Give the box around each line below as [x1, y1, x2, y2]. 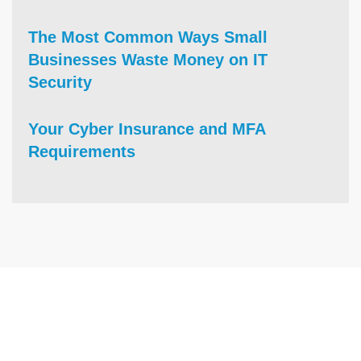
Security [28, 73, 92, 91]
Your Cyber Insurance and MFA [28, 119, 265, 138]
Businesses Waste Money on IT [28, 50, 268, 68]
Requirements [28, 142, 135, 160]
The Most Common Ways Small [28, 27, 268, 46]
